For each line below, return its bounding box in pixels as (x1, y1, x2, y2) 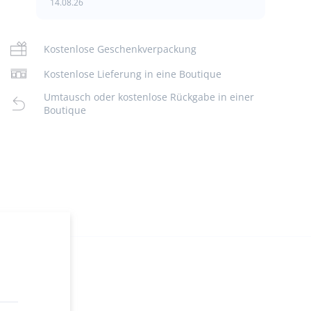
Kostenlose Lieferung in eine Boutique (44, 67, 222, 81)
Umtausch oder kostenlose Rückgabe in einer (44, 90, 255, 103)
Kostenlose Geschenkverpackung (44, 42, 197, 56)
